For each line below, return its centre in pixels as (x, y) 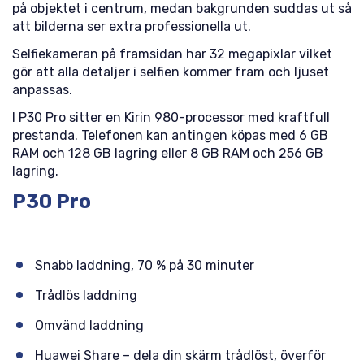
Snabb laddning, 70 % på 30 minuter (145, 265)
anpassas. (42, 90)
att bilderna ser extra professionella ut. (132, 26)
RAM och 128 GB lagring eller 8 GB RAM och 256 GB (168, 153)
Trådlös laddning (86, 295)
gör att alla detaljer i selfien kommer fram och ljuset (171, 72)
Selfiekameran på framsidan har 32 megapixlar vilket (172, 54)
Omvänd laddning (89, 325)
